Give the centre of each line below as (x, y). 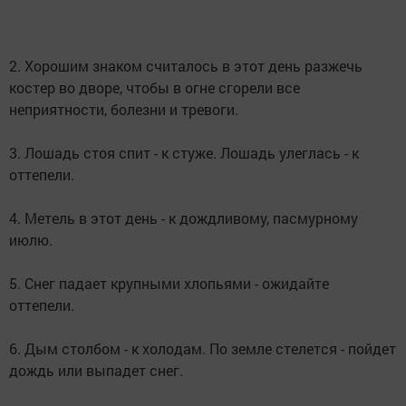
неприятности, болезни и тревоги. (124, 109)
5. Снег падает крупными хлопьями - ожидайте (169, 283)
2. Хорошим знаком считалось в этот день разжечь (186, 66)
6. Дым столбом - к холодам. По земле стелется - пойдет (203, 348)
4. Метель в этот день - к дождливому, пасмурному (184, 218)
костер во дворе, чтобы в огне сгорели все (155, 87)
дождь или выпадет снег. (96, 370)
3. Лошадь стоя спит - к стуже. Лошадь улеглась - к (184, 153)
